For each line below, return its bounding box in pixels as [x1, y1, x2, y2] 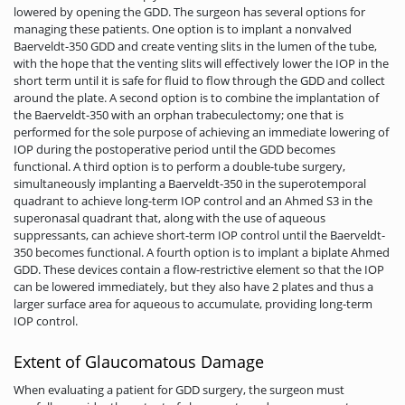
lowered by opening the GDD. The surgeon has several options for [14, 3, 365, 20]
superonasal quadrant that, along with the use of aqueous [14, 209, 325, 226]
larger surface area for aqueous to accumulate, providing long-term [14, 295, 372, 312]
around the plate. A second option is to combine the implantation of [14, 89, 379, 106]
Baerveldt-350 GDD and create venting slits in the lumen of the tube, [14, 37, 377, 54]
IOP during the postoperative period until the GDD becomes [14, 140, 335, 157]
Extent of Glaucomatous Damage [14, 351, 264, 373]
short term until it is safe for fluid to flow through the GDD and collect [14, 71, 385, 89]
